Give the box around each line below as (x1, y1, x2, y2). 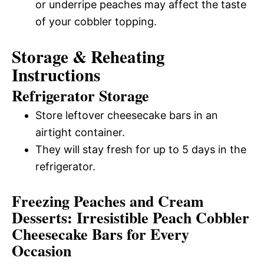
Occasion (12, 239, 71, 262)
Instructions (12, 62, 100, 87)
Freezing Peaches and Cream (12, 190, 204, 212)
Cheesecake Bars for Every (12, 223, 189, 245)
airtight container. (35, 126, 125, 138)
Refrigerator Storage (12, 84, 149, 107)
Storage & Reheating (12, 44, 165, 69)
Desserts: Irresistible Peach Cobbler (12, 206, 249, 229)
